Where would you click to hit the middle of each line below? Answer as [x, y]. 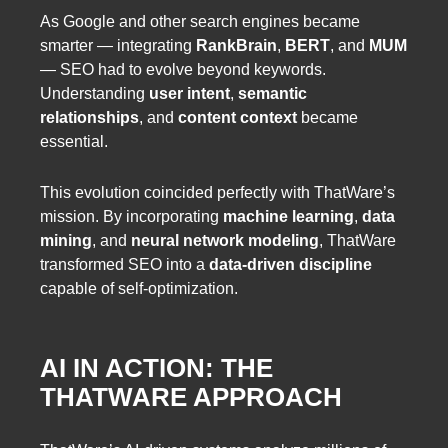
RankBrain [236, 46]
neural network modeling [225, 241]
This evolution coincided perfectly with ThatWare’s [217, 193]
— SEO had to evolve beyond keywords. [183, 70]
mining [66, 241]
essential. [74, 142]
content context [237, 118]
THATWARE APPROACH [191, 397]
